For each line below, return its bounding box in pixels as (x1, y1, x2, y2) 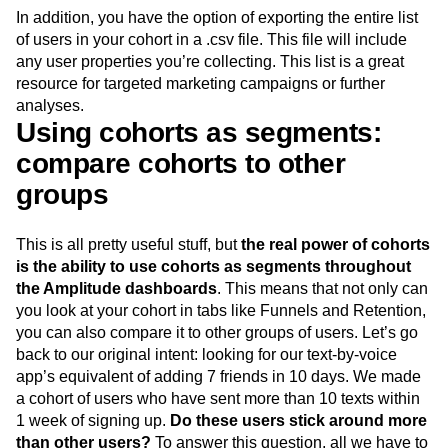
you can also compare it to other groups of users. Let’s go (16, 369, 418, 387)
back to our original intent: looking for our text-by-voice (16, 391, 397, 409)
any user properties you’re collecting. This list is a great (16, 98, 404, 116)
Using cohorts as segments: (16, 162, 381, 194)
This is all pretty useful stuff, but (16, 281, 241, 299)
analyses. (16, 142, 84, 160)
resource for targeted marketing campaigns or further (16, 120, 385, 138)
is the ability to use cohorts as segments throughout (16, 303, 411, 321)
